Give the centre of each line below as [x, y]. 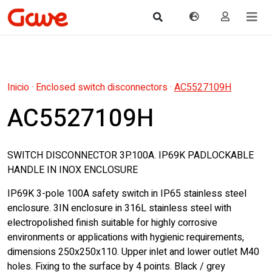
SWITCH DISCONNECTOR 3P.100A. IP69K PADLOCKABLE [131, 155]
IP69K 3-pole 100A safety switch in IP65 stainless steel [127, 194]
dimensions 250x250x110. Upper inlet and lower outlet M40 [133, 252]
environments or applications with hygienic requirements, [126, 237]
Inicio [18, 87]
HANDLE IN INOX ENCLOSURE [73, 170]
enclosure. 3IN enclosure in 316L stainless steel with [119, 208]
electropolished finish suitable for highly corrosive [112, 223]
